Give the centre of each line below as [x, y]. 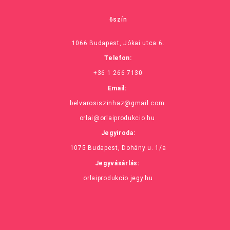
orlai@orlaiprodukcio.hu [117, 118]
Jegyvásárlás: [118, 163]
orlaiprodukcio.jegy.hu [118, 178]
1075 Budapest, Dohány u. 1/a [118, 148]
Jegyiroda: [118, 133]
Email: [118, 88]
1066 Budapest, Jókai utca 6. [118, 43]
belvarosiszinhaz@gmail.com [117, 103]
